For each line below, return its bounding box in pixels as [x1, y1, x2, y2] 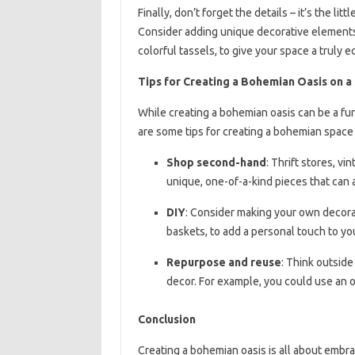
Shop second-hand [166, 155, 266, 169]
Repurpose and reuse [166, 255, 281, 269]
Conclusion [137, 312, 196, 326]
